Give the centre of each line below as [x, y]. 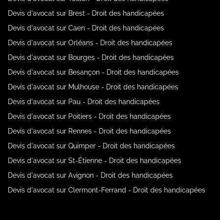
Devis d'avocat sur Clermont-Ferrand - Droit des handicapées [107, 190]
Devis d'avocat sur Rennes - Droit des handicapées [89, 131]
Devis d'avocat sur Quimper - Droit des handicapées [91, 146]
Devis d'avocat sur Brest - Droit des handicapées [86, 13]
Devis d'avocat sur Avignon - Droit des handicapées [90, 175]
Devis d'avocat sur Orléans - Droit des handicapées [90, 42]
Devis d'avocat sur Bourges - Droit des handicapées [91, 57]
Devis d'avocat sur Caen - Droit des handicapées [86, 28]
